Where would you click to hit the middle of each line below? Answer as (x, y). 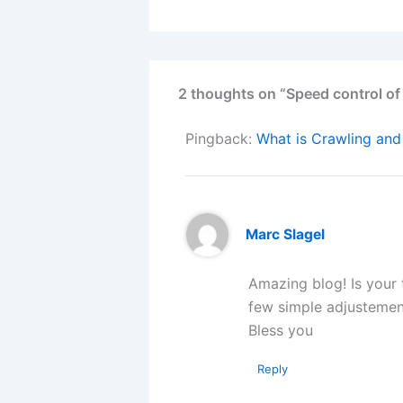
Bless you (281, 330)
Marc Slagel (285, 235)
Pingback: (221, 139)
